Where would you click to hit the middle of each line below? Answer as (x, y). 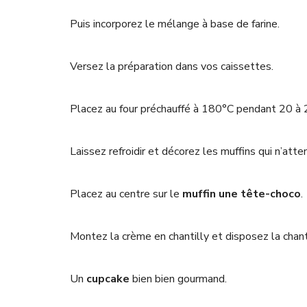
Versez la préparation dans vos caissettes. (172, 67)
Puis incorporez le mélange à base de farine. (175, 24)
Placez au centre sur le (126, 194)
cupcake (108, 279)
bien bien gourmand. (178, 279)
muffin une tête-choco (242, 194)
